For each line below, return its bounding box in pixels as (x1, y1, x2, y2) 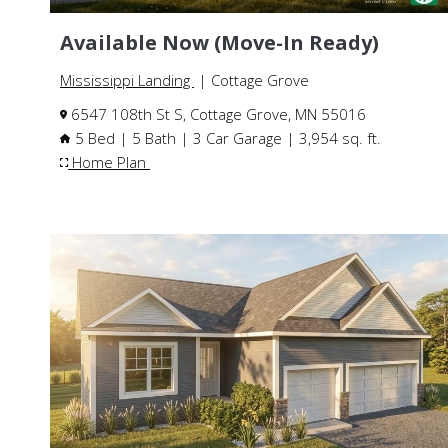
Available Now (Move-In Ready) (60, 29, 379, 57)
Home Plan (68, 152, 150, 173)
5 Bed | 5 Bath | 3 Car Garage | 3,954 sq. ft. (71, 128, 381, 149)
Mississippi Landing (60, 70, 194, 91)
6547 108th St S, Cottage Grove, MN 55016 (67, 104, 366, 125)
